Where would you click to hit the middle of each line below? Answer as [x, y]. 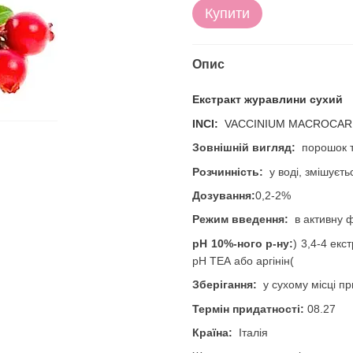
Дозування [222, 195]
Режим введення [238, 219]
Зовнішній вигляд [242, 148]
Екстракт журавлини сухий [268, 100]
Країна [210, 332]
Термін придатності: [250, 308]
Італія [253, 332]
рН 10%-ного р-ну [241, 243]
